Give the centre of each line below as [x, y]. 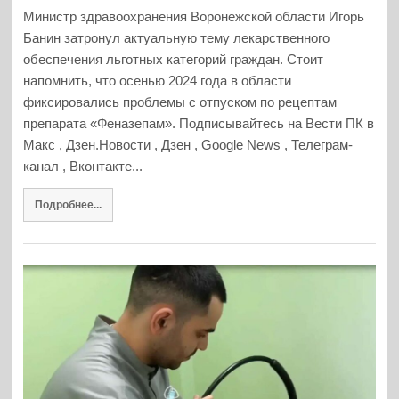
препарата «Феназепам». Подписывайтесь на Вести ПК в [199, 124]
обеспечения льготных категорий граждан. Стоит [174, 60]
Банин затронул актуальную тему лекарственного [177, 38]
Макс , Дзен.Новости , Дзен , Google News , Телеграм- [188, 145]
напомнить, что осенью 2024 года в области [158, 81]
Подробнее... [68, 204]
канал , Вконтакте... [83, 167]
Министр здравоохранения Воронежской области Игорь [194, 17]
